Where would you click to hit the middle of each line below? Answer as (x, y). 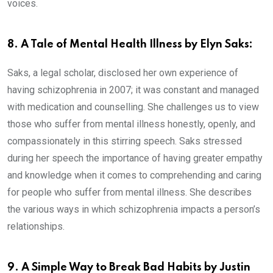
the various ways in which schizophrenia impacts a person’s (134, 209)
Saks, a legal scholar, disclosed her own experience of (123, 73)
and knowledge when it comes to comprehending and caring (134, 175)
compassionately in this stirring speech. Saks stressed (125, 141)
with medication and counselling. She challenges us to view (133, 107)
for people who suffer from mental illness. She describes (129, 192)
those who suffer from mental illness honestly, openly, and (131, 124)
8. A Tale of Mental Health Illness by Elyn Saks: (130, 44)
